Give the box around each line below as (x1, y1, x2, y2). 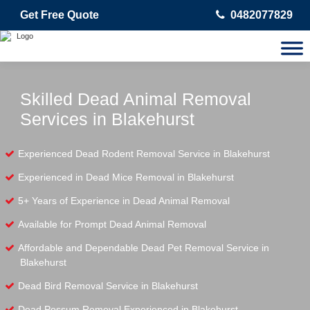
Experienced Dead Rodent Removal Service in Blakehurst (18, 148, 270, 159)
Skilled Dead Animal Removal (20, 89, 251, 109)
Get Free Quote (20, 9, 99, 21)
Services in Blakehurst (20, 109, 194, 129)
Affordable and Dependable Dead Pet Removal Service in (18, 242, 269, 253)
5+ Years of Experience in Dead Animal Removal (18, 195, 230, 206)
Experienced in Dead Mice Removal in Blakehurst (18, 172, 234, 183)
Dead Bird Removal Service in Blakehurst (18, 280, 198, 291)
